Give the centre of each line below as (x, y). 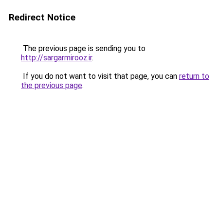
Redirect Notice (42, 17)
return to (194, 76)
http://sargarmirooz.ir (56, 58)
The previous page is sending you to (83, 48)
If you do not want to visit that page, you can (100, 76)
